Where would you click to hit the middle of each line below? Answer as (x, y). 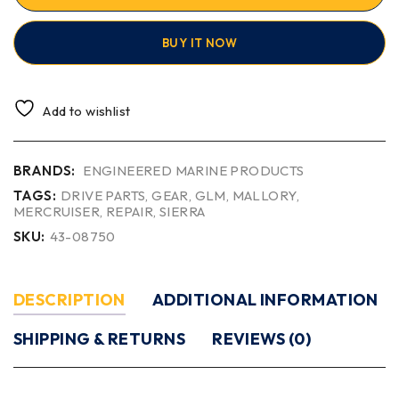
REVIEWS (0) (262, 338)
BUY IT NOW (199, 42)
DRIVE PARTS (103, 195)
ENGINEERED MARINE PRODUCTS (194, 170)
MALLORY (265, 195)
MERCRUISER (57, 211)
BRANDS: (45, 170)
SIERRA (183, 211)
